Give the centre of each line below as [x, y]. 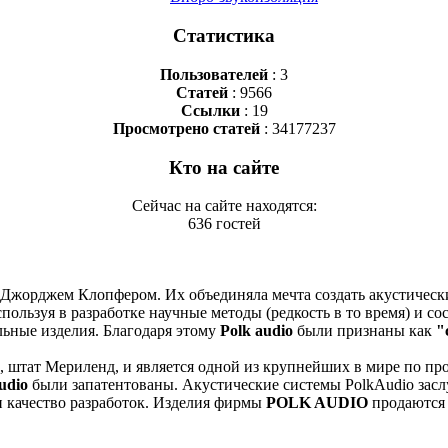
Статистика [224, 36]
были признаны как [364, 331]
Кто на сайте [224, 167]
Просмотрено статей [186, 128]
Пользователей [214, 74]
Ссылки [210, 110]
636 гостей [224, 224]
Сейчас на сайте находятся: [224, 206]
